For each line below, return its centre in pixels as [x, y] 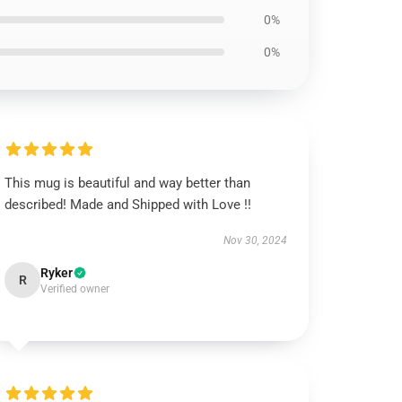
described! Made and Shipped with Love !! [128, 205]
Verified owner [75, 289]
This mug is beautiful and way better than [128, 183]
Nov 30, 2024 [255, 240]
